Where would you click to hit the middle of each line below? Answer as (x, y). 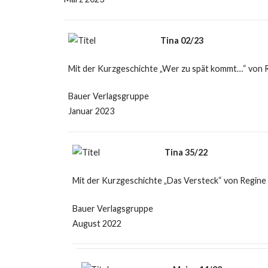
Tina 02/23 (182, 41)
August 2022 (97, 223)
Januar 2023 (92, 111)
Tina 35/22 (186, 153)
